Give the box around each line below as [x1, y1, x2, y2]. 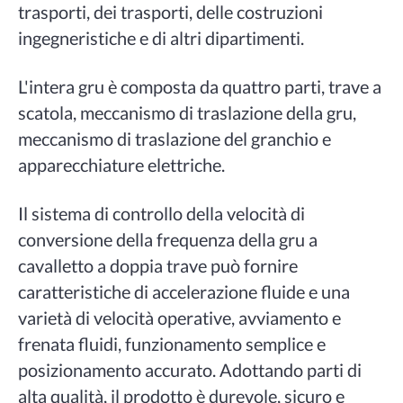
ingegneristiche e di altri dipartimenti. [17, 27, 304, 49]
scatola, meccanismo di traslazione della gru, [17, 102, 356, 124]
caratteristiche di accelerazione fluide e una [17, 280, 350, 302]
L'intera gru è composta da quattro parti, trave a [17, 76, 381, 98]
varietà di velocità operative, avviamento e [17, 306, 341, 328]
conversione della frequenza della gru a [17, 228, 318, 250]
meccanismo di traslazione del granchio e [17, 128, 331, 150]
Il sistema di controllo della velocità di [17, 201, 305, 224]
